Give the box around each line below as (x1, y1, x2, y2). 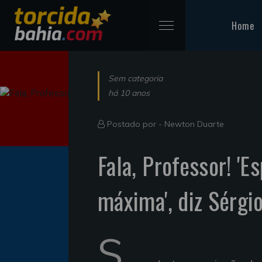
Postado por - (105, 118, 164, 129)
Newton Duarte (164, 118, 224, 129)
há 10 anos (108, 87, 150, 98)
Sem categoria (108, 73, 163, 84)
